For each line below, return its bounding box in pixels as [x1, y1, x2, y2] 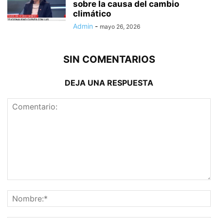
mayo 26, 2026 [100, 22, 140, 30]
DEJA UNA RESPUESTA [65, 77, 153, 88]
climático [73, 8, 111, 18]
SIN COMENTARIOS [63, 53, 155, 65]
